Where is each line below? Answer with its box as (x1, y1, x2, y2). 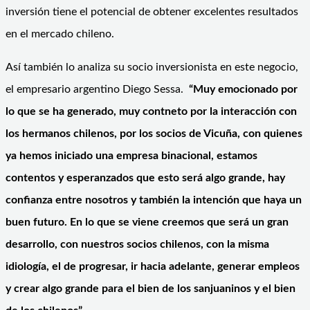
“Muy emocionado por (189, 83, 298, 95)
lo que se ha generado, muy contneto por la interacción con (6, 105, 297, 117)
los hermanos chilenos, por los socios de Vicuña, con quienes (6, 127, 302, 139)
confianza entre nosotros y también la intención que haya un (6, 194, 302, 206)
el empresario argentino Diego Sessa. (6, 83, 189, 95)
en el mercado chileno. (6, 28, 114, 39)
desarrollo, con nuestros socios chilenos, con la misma (6, 238, 269, 250)
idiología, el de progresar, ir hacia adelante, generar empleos (6, 260, 300, 272)
